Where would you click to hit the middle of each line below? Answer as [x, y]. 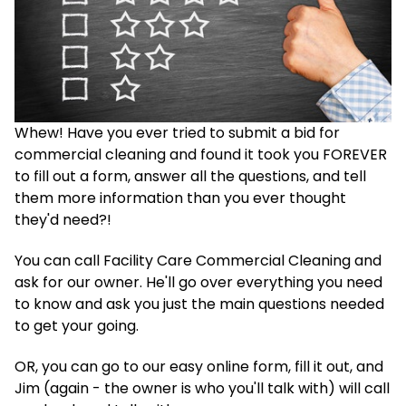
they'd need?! [63, 220]
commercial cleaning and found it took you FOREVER [201, 155]
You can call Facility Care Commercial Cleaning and [198, 260]
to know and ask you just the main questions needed [199, 304]
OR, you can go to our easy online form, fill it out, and [199, 366]
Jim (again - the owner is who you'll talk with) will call [202, 388]
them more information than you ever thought [180, 198]
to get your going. [77, 325]
